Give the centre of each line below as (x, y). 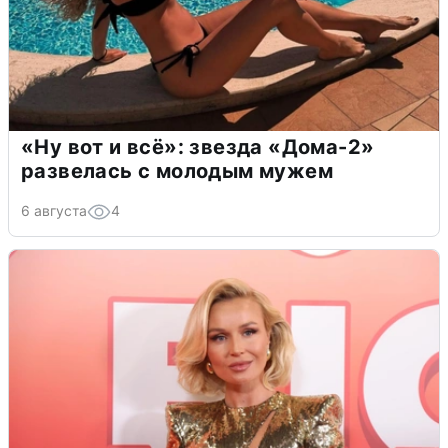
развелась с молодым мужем (177, 170)
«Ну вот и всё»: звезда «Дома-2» (198, 146)
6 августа (54, 210)
